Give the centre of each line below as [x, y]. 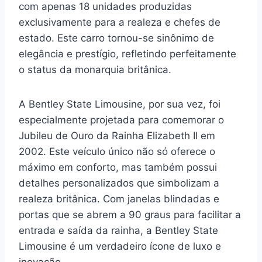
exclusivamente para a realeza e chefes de [120, 22]
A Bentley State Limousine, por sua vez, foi [120, 104]
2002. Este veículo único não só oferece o [117, 151]
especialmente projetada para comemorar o [121, 120]
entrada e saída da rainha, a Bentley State [118, 230]
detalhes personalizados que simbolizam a [119, 183]
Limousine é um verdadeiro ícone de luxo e [120, 246]
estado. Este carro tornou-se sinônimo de [116, 38]
